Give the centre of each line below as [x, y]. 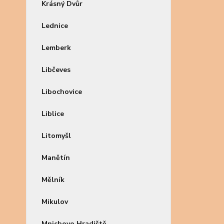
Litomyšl [56, 136]
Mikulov [55, 202]
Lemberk [56, 48]
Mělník [53, 180]
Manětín [56, 158]
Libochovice [62, 92]
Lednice [55, 26]
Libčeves [56, 70]
